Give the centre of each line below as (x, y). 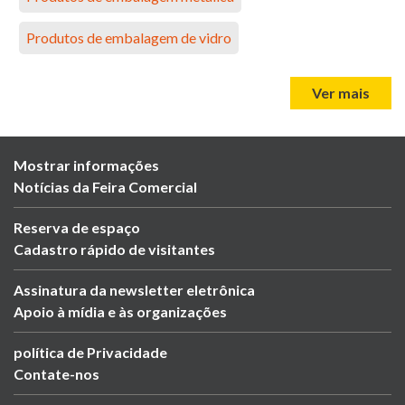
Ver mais (341, 93)
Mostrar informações (86, 165)
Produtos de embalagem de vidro (129, 38)
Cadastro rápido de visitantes (114, 250)
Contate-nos (57, 374)
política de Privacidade (90, 353)
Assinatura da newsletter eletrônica (134, 290)
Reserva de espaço (77, 228)
